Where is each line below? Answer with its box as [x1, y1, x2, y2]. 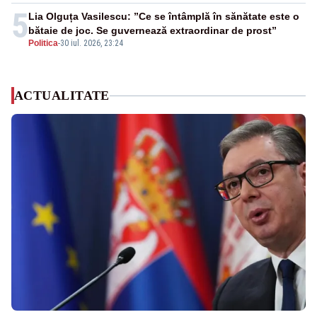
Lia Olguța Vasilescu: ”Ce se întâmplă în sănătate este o [28, 11, 299, 23]
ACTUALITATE [14, 88, 110, 103]
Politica [28, 38, 58, 49]
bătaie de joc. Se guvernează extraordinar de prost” [28, 25, 277, 37]
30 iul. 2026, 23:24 [60, 38, 123, 49]
